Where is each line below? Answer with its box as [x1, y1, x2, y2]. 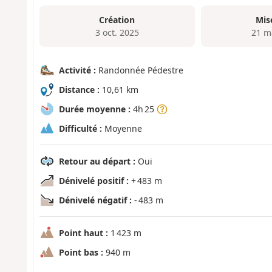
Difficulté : [58, 123, 102, 135]
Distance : [58, 84, 100, 96]
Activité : [58, 64, 96, 76]
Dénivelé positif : [58, 175, 129, 187]
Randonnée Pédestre [95, 64, 183, 76]
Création [99, 13, 135, 25]
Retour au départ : [58, 155, 135, 168]
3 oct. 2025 [95, 26, 139, 38]
